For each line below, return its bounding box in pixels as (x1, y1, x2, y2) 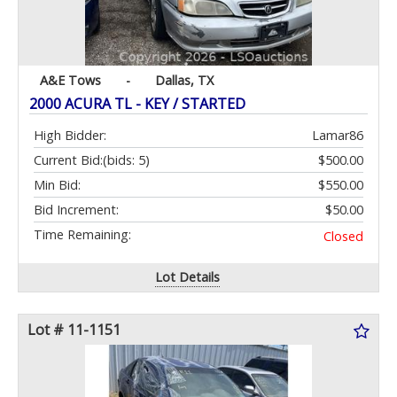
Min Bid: (34, 176, 81, 194)
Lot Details (155, 269, 221, 286)
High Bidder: (34, 127, 106, 144)
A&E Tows (40, 72, 101, 90)
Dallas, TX (155, 72, 214, 90)
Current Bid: (34, 152, 103, 169)
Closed (323, 228, 363, 245)
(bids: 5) (103, 152, 150, 169)
